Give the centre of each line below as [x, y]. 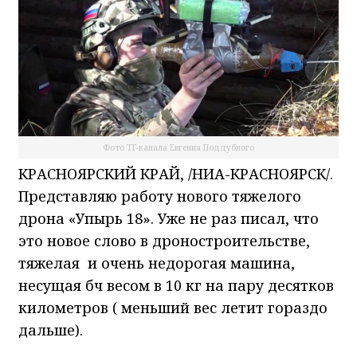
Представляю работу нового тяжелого [160, 196]
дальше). [51, 330]
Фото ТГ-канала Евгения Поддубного [178, 147]
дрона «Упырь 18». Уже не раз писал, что [169, 218]
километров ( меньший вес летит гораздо [173, 307]
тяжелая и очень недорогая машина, [157, 263]
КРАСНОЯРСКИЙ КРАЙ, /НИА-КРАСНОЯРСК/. [176, 173]
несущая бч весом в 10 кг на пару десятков [176, 285]
